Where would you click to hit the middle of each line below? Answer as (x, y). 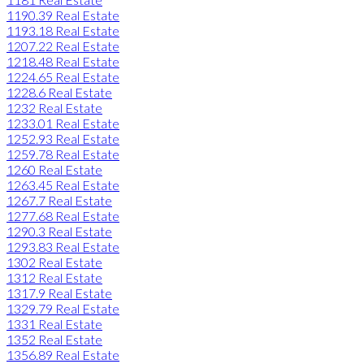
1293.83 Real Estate (63, 246)
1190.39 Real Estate (63, 15)
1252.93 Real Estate (63, 138)
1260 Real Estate (54, 169)
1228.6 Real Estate (59, 92)
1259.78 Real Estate (63, 154)
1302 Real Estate (54, 262)
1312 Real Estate (54, 277)
